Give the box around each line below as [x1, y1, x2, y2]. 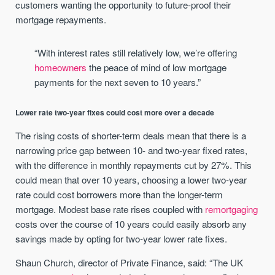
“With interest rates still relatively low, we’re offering [34, 46, 237, 60]
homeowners [34, 61, 87, 74]
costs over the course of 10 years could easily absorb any [15, 217, 247, 230]
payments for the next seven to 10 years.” [34, 76, 201, 89]
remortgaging [205, 202, 258, 215]
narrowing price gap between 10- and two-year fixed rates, [15, 143, 248, 157]
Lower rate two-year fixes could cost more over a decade [15, 107, 215, 118]
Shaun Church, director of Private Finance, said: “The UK [15, 255, 244, 269]
